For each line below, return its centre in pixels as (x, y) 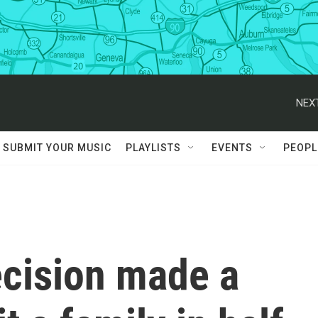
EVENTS (232, 148)
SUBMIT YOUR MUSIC (57, 148)
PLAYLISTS (153, 148)
